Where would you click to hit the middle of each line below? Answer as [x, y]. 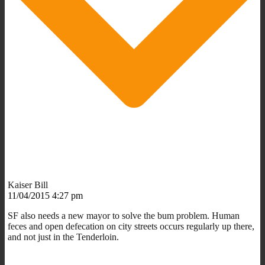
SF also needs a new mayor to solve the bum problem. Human [124, 215]
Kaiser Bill [28, 185]
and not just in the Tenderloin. [63, 237]
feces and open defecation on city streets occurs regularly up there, [131, 226]
